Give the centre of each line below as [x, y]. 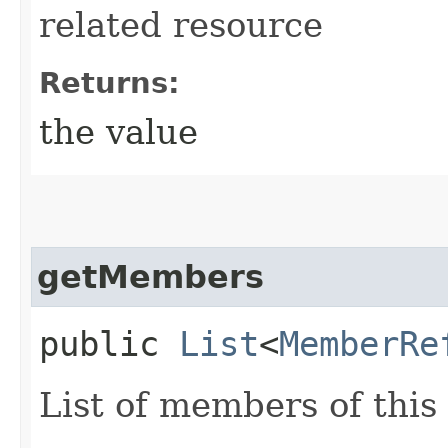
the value [118, 131]
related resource [181, 24]
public [109, 343]
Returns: [109, 82]
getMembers [150, 276]
